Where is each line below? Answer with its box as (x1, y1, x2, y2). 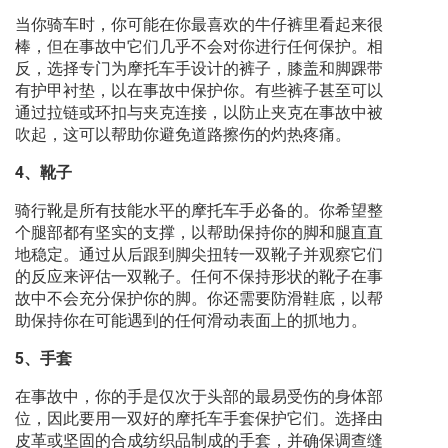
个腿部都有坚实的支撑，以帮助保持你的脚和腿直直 (15, 223, 383, 243)
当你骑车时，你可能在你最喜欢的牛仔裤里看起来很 (15, 15, 383, 35)
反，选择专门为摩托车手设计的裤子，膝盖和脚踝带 (15, 59, 383, 79)
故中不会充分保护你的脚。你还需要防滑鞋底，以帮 (15, 289, 383, 309)
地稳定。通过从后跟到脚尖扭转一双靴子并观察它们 (15, 245, 383, 265)
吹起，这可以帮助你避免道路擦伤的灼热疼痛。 (15, 125, 351, 145)
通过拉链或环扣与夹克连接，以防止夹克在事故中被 (15, 103, 383, 123)
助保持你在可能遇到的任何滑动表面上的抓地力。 (15, 311, 367, 331)
